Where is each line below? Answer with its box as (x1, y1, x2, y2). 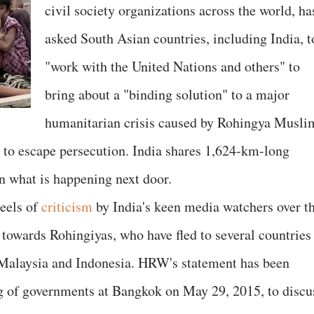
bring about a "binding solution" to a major (45, 85, 289, 104)
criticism (41, 197, 93, 216)
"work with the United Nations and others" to (45, 57, 300, 76)
